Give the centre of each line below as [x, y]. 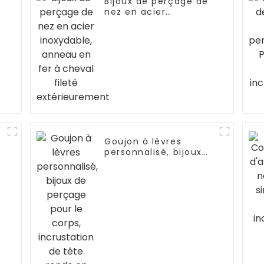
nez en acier [135, 11]
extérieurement [143, 43]
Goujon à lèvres [143, 141]
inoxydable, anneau [153, 22]
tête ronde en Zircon [156, 184]
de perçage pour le [152, 162]
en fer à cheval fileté [157, 33]
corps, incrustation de [159, 173]
